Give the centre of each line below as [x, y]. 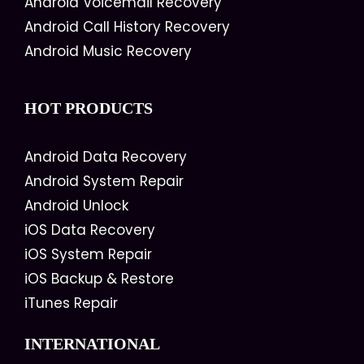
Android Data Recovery [106, 157]
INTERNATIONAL [92, 344]
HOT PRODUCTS [89, 108]
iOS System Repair [88, 254]
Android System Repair [104, 181]
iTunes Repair [71, 303]
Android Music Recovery [108, 51]
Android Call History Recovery [127, 27]
